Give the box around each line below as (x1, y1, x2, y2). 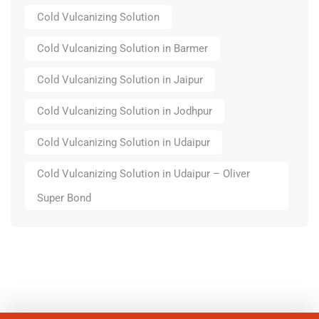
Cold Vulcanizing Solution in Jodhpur (37, 105, 212, 118)
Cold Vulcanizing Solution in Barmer (37, 42, 208, 56)
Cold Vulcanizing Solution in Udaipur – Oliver (37, 167, 250, 181)
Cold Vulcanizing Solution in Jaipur (37, 73, 203, 87)
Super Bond (37, 192, 91, 205)
